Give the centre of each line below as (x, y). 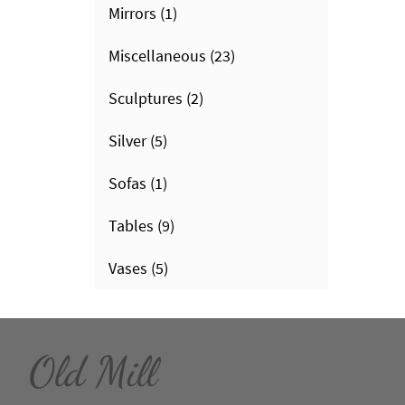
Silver (127, 141)
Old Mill (93, 372)
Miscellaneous (157, 56)
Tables (131, 226)
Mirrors (132, 13)
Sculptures (146, 98)
